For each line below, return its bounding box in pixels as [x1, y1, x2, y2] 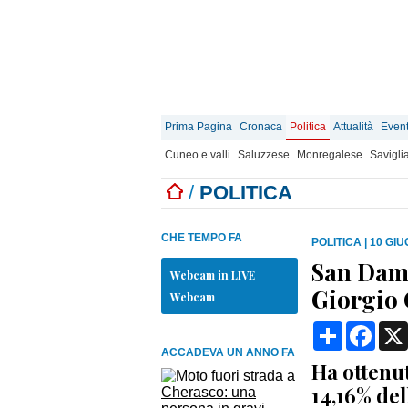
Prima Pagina [165, 120, 232, 133]
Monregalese [297, 148, 362, 161]
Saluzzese [238, 148, 290, 161]
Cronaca [240, 120, 282, 133]
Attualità [333, 120, 373, 133]
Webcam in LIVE [170, 268, 255, 282]
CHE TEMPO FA [161, 231, 242, 244]
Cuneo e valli [165, 148, 230, 161]
